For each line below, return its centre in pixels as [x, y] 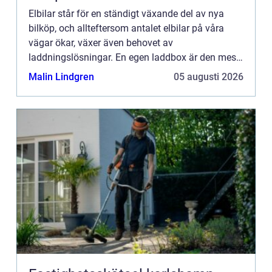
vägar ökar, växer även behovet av [101, 42]
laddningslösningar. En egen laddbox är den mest [134, 57]
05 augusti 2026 [209, 76]
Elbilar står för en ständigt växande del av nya [126, 13]
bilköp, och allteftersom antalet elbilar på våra [126, 28]
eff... [38, 72]
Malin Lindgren [61, 76]
